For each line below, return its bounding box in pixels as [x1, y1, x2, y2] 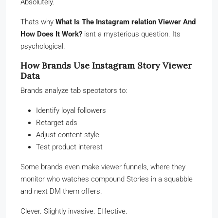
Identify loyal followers [36, 106, 106, 115]
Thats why [20, 17, 55, 26]
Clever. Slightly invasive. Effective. [20, 206, 127, 216]
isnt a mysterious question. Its [82, 29, 181, 38]
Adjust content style [36, 130, 99, 139]
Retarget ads [36, 118, 77, 127]
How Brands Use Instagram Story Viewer [20, 59, 192, 71]
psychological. [20, 41, 65, 51]
